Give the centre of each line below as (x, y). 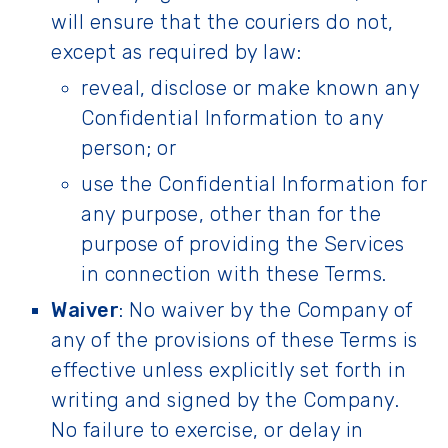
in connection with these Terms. (234, 274)
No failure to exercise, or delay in (207, 430)
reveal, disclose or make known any (250, 88)
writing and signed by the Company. (225, 400)
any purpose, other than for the (231, 214)
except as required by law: (176, 52)
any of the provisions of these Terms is (234, 340)
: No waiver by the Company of (266, 310)
